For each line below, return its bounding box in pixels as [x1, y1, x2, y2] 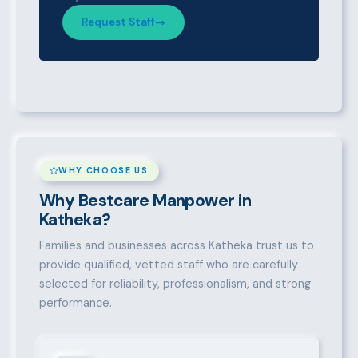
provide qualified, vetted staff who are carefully [38, 257, 298, 272]
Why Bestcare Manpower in [38, 189, 252, 211]
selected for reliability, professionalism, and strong [38, 276, 311, 291]
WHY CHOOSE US [58, 165, 149, 177]
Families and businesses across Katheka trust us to [38, 237, 314, 253]
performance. [38, 295, 112, 310]
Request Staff [81, 15, 155, 30]
